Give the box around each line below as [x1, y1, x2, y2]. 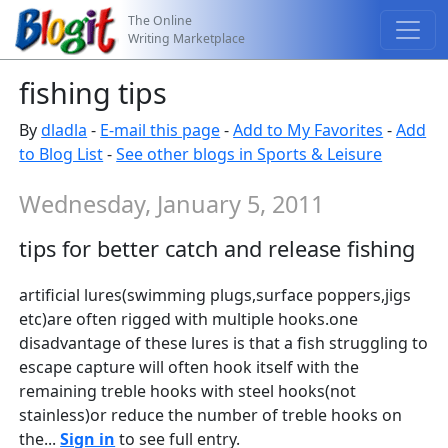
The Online [128, 11, 193, 29]
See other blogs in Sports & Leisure [116, 143, 383, 165]
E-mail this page [100, 119, 221, 141]
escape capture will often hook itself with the [19, 356, 360, 379]
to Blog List [19, 143, 104, 165]
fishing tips [19, 73, 168, 112]
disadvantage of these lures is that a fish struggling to [19, 332, 429, 355]
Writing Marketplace [128, 29, 246, 47]
